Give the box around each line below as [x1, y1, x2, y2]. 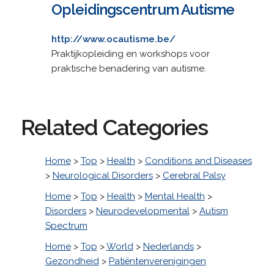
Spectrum [45, 220, 87, 231]
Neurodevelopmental [95, 205, 190, 217]
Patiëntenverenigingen [108, 255, 206, 267]
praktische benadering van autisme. [51, 62, 206, 74]
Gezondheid [45, 255, 99, 267]
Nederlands [143, 240, 194, 252]
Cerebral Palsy [162, 169, 226, 181]
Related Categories [20, 114, 208, 140]
